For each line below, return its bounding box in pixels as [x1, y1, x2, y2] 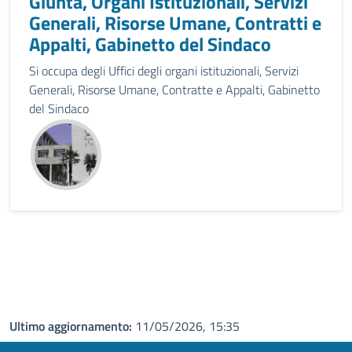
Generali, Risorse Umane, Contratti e [29, 9, 321, 37]
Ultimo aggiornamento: [9, 317, 135, 335]
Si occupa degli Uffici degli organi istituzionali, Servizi [29, 61, 299, 80]
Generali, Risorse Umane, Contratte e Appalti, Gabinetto [29, 80, 320, 99]
